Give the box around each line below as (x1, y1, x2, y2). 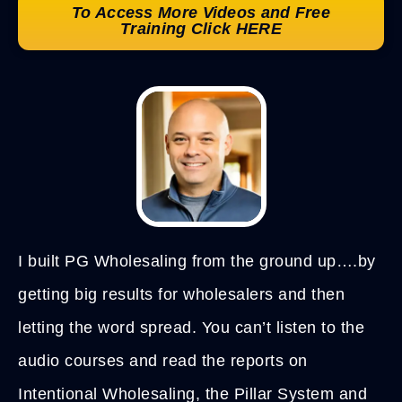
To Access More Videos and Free (72, 4, 330, 22)
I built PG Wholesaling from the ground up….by (18, 252, 376, 271)
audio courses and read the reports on (18, 352, 308, 371)
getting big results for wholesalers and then (18, 285, 345, 304)
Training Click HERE (120, 20, 282, 38)
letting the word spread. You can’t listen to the (18, 319, 364, 337)
